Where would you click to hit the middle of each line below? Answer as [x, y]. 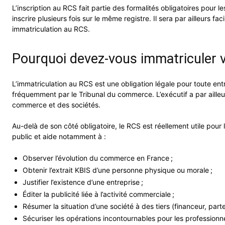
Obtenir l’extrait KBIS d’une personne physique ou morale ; [118, 170]
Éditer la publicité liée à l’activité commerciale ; [98, 194]
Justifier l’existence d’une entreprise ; [83, 182]
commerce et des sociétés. [57, 105]
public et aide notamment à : [59, 137]
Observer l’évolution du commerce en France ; [98, 158]
